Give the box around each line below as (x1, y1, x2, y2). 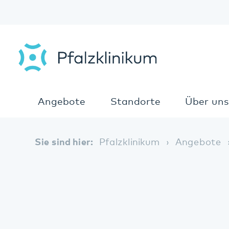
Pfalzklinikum (90, 125, 146, 133)
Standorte (100, 87, 146, 97)
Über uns (168, 87, 208, 97)
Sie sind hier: (31, 125, 85, 133)
